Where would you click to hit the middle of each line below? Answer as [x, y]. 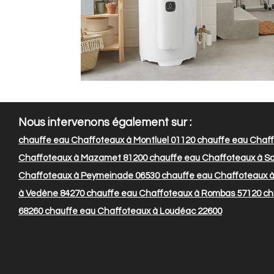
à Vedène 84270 [51, 194]
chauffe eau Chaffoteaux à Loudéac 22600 [132, 212]
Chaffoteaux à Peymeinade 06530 [89, 176]
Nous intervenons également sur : [105, 123]
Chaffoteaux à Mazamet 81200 [83, 158]
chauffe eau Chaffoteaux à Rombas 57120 [173, 194]
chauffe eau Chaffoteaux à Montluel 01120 [107, 141]
